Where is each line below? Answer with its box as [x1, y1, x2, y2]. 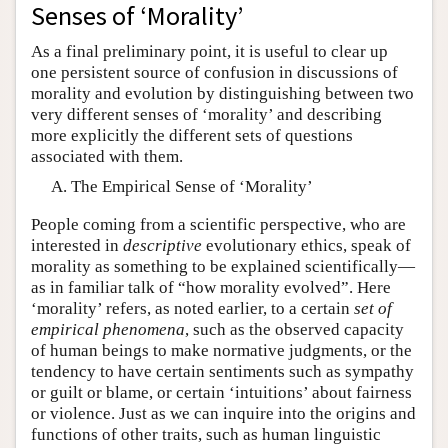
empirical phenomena [31, 319, 185, 339]
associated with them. [31, 147, 183, 167]
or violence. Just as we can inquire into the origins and [31, 403, 416, 423]
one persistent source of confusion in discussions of [31, 63, 398, 83]
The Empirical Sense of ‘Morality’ [71, 177, 313, 197]
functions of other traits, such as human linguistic [31, 424, 381, 444]
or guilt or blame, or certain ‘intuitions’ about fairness [31, 382, 412, 402]
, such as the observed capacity [185, 319, 404, 339]
